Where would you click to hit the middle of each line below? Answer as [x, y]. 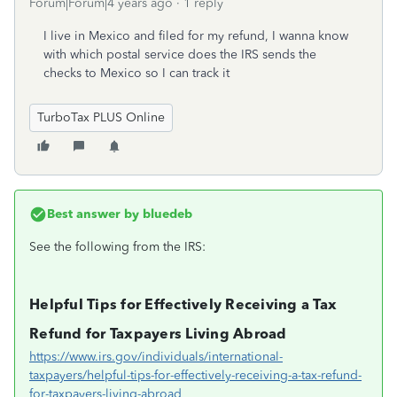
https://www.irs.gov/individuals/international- [156, 357]
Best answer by [93, 214]
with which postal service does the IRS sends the [180, 54]
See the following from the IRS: [117, 247]
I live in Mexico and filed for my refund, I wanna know [196, 36]
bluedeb [166, 214]
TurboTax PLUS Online [101, 117]
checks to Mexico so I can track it [136, 73]
